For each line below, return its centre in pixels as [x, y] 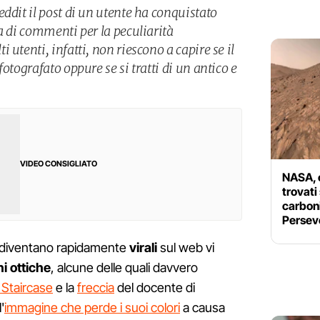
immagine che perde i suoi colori [92, 308]
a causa [202, 308]
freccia [96, 288]
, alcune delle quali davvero [124, 268]
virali [143, 248]
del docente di [155, 288]
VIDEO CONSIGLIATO [59, 164]
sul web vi [186, 248]
